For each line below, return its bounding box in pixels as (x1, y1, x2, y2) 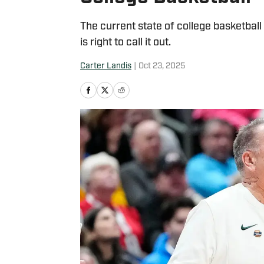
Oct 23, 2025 (138, 62, 185, 71)
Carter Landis (80, 62, 131, 71)
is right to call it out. (80, 37, 171, 48)
